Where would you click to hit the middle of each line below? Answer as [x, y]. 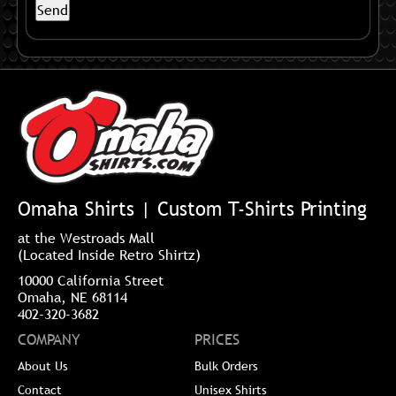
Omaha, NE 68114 [72, 297]
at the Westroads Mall [86, 237]
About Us [43, 366]
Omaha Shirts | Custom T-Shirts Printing [192, 209]
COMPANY [49, 339]
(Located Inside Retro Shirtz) [109, 254]
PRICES [217, 339]
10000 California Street [91, 280]
